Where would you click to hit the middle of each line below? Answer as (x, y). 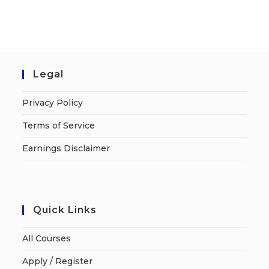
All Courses (47, 238)
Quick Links (65, 210)
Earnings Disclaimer (66, 148)
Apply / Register (58, 261)
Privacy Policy (53, 102)
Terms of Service (59, 125)
